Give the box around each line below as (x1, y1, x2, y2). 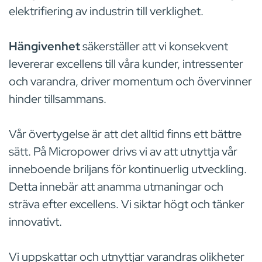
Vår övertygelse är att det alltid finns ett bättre (9, 126, 242, 142)
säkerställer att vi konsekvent (80, 39, 228, 54)
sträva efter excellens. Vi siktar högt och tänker (9, 196, 244, 212)
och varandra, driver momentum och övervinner (9, 74, 252, 89)
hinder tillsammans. (9, 91, 106, 107)
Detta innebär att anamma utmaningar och (9, 179, 223, 195)
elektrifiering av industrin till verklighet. (9, 4, 204, 19)
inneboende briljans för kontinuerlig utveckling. (9, 161, 247, 177)
